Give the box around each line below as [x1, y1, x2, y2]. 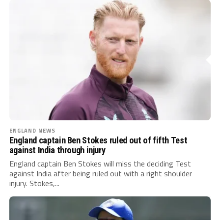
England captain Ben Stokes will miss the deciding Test [9, 157, 191, 169]
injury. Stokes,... [9, 177, 59, 189]
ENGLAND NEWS [9, 126, 56, 135]
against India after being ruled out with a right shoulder [9, 167, 192, 179]
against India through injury [9, 144, 106, 155]
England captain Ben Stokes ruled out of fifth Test [9, 135, 188, 145]
